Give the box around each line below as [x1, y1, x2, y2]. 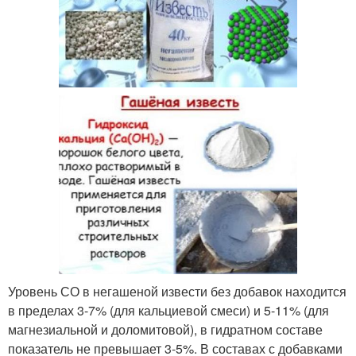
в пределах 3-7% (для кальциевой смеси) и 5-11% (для [8, 301, 329, 320]
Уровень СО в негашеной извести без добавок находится [8, 282, 346, 301]
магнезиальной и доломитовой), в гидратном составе [8, 320, 323, 339]
